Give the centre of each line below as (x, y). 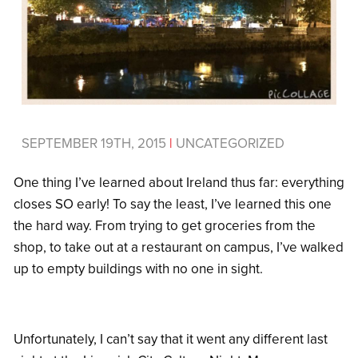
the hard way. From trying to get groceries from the (165, 226)
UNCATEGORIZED (229, 144)
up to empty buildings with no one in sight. (138, 269)
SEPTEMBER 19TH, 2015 (95, 144)
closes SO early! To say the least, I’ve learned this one (173, 205)
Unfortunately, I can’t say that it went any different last (171, 340)
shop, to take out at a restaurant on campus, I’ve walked (179, 248)
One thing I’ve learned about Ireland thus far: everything (179, 183)
